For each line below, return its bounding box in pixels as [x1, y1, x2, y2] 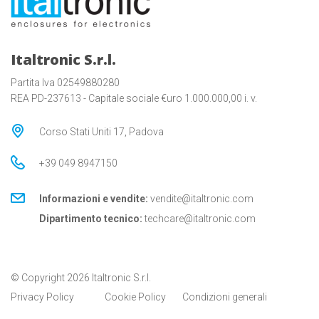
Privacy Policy [11, 291, 74, 303]
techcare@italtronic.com [145, 213, 256, 225]
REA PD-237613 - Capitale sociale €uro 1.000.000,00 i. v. [11, 93, 257, 105]
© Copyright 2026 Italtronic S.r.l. [11, 272, 151, 284]
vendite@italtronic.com [150, 193, 253, 205]
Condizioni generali [182, 291, 267, 303]
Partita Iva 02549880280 [11, 77, 120, 89]
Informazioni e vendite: [39, 193, 148, 205]
